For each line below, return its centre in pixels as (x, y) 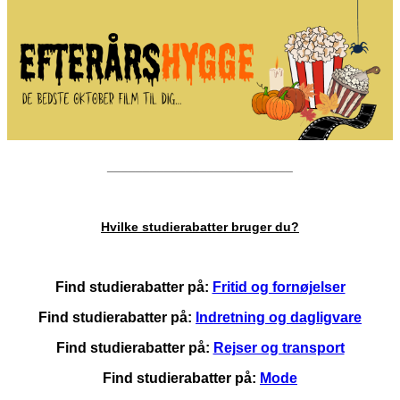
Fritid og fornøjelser (279, 287)
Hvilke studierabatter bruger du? (200, 227)
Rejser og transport (279, 348)
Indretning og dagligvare (279, 318)
